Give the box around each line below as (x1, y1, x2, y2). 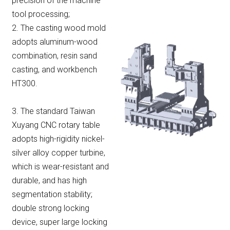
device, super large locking (12, 217, 107, 227)
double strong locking (12, 203, 89, 213)
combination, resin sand (12, 50, 97, 61)
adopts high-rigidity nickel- (12, 133, 105, 144)
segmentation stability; (12, 189, 92, 199)
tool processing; (12, 9, 70, 19)
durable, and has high (12, 175, 87, 185)
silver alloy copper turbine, (12, 147, 105, 158)
